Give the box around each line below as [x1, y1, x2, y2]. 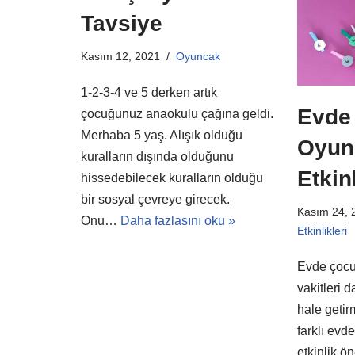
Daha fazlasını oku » [120, 214, 235, 228]
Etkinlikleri [296, 223, 347, 237]
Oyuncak [176, 50, 220, 63]
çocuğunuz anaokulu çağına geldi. [81, 107, 273, 121]
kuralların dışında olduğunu [81, 150, 234, 164]
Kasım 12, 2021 [81, 50, 160, 63]
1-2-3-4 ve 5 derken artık [81, 86, 217, 100]
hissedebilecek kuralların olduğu [81, 171, 263, 185]
